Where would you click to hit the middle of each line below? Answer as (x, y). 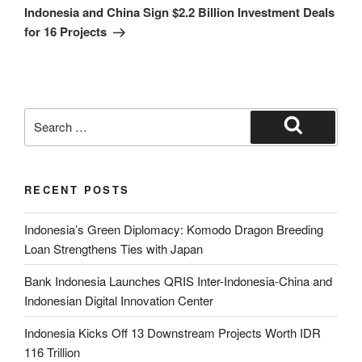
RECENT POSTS (77, 189)
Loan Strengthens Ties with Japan (114, 248)
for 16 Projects (65, 32)
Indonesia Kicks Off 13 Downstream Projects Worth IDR (173, 332)
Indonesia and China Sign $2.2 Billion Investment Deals (179, 13)
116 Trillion (52, 351)
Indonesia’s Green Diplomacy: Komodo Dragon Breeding (174, 229)
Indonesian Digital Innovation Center (119, 300)
